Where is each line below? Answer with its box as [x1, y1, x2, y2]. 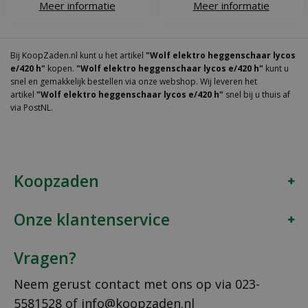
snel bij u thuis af [223, 89, 290, 101]
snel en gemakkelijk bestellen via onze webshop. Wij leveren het [10, 76, 257, 88]
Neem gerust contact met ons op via [14, 276, 235, 293]
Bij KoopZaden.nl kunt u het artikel [10, 49, 146, 62]
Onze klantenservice [14, 208, 170, 231]
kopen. [45, 63, 76, 75]
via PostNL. [10, 102, 53, 114]
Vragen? [14, 247, 76, 269]
